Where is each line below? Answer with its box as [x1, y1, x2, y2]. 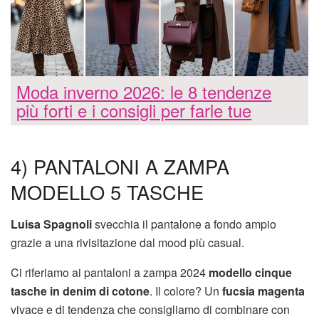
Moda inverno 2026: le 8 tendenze [16, 78, 272, 104]
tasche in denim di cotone [11, 282, 150, 299]
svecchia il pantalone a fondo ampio [92, 215, 276, 232]
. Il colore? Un [150, 282, 222, 299]
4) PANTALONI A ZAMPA [11, 152, 229, 181]
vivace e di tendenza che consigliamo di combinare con [11, 300, 290, 318]
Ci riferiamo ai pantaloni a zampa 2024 [11, 263, 209, 281]
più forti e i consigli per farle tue [16, 97, 252, 122]
